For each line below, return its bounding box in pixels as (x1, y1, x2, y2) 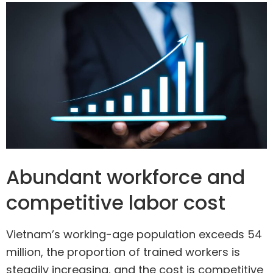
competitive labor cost (6, 189, 225, 217)
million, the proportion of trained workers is (6, 244, 240, 260)
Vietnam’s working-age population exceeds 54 (6, 227, 262, 243)
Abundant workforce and (6, 163, 245, 191)
